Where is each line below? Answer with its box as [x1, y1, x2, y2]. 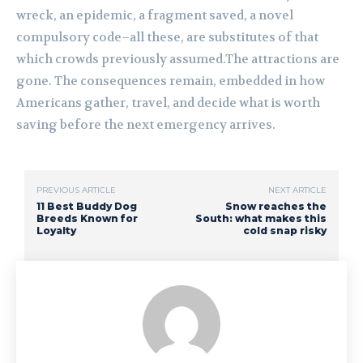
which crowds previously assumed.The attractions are [16, 51, 340, 68]
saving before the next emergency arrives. [16, 117, 275, 134]
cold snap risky [242, 224, 327, 237]
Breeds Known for [36, 212, 138, 225]
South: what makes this [194, 212, 327, 225]
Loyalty [36, 224, 76, 237]
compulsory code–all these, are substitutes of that [16, 29, 318, 46]
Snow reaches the [224, 200, 327, 213]
